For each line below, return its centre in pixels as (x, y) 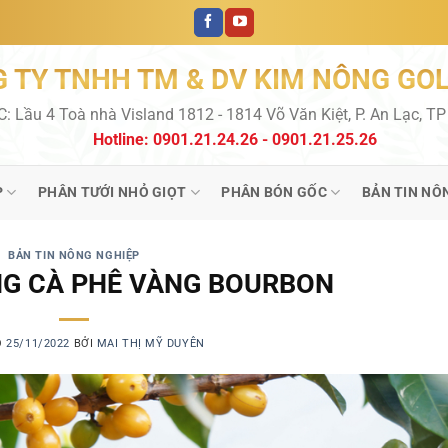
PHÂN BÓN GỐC (274, 192)
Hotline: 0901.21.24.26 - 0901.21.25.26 (235, 139)
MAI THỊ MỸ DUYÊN (150, 343)
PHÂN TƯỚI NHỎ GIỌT (112, 192)
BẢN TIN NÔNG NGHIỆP (74, 255)
